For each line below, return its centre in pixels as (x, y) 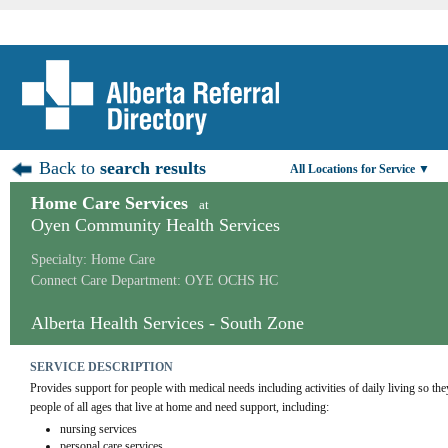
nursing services (98, 429)
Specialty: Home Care (93, 259)
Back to (67, 168)
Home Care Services (109, 203)
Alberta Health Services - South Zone (167, 323)
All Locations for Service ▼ (360, 169)
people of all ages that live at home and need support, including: (179, 407)
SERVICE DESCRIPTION (101, 367)
